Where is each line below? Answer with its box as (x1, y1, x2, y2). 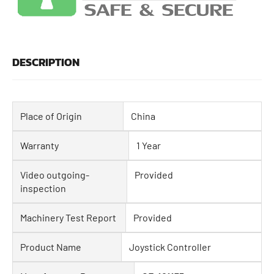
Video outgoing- (20, 169, 89, 181)
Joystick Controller (129, 241, 211, 253)
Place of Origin (20, 110, 82, 122)
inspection (20, 182, 66, 194)
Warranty (20, 139, 59, 152)
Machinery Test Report (20, 212, 116, 224)
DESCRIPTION (12, 54, 80, 71)
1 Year (136, 139, 161, 152)
